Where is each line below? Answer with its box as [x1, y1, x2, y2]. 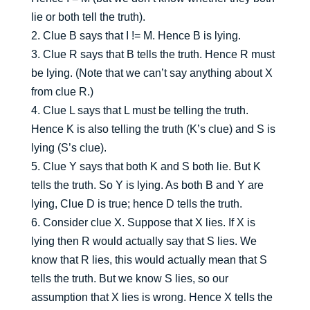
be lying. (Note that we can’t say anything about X [30, 67, 273, 80]
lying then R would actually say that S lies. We [30, 235, 257, 248]
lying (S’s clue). [30, 142, 107, 154]
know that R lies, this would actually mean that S [30, 254, 267, 266]
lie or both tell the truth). [30, 11, 145, 24]
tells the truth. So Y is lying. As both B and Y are [30, 179, 264, 192]
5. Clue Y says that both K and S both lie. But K [30, 161, 261, 173]
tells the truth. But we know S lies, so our [30, 273, 228, 285]
